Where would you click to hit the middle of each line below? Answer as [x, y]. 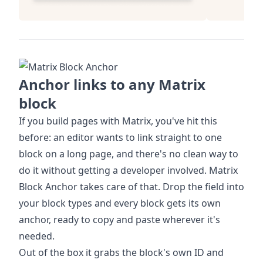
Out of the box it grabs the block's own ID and [121, 252]
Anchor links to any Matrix [112, 84]
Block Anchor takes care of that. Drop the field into [131, 186]
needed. [37, 236]
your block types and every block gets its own [120, 203]
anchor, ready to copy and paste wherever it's [119, 219]
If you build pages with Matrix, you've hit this [118, 121]
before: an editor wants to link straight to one [120, 137]
